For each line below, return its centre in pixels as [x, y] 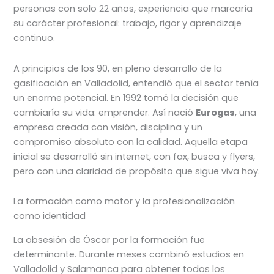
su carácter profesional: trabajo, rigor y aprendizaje [128, 24]
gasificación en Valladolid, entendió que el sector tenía [136, 83]
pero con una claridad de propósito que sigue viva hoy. [137, 171]
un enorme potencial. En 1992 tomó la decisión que [126, 98]
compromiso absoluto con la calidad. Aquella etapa [131, 142]
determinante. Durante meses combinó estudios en [129, 254]
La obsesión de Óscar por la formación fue [109, 239]
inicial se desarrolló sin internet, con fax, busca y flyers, [135, 156]
